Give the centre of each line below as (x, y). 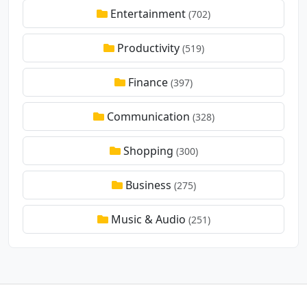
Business (148, 185)
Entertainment (148, 13)
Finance (148, 82)
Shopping (148, 150)
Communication (148, 116)
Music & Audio (148, 219)
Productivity (148, 48)
